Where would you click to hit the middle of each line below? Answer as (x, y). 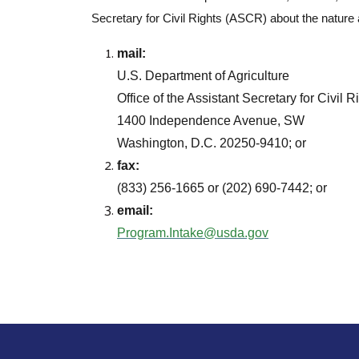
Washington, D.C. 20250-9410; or (212, 143)
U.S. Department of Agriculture (203, 76)
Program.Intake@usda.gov (193, 233)
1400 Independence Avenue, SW (211, 121)
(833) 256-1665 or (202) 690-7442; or (222, 188)
